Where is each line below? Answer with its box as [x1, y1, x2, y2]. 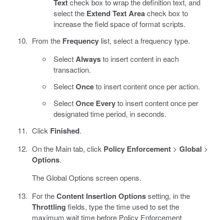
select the [54, 8, 86, 19]
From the [31, 35, 62, 46]
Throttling [31, 201, 66, 213]
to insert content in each [101, 54, 179, 64]
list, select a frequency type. [98, 35, 190, 46]
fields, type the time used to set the [65, 201, 179, 212]
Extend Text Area [86, 8, 145, 19]
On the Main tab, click [31, 143, 104, 154]
